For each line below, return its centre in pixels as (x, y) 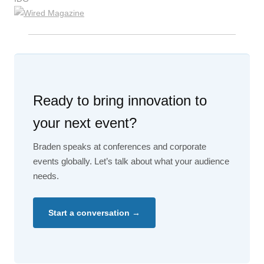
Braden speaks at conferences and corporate (120, 146)
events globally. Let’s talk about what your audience (131, 161)
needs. (46, 176)
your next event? (85, 123)
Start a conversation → (94, 213)
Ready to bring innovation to (120, 100)
